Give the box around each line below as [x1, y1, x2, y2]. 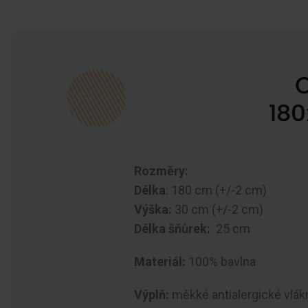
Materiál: [134, 254, 186, 269]
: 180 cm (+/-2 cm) [166, 183, 267, 198]
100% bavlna [186, 254, 256, 269]
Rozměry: [134, 164, 188, 179]
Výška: [134, 202, 172, 217]
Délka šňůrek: [134, 221, 210, 236]
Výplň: [134, 287, 169, 302]
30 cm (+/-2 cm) [172, 202, 263, 217]
